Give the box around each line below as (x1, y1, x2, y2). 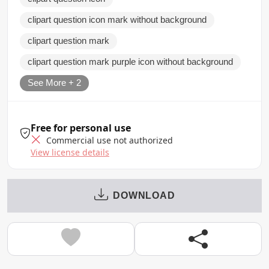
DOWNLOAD (113, 190, 175, 201)
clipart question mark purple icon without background (28, 56, 233, 67)
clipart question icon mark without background (28, 14, 207, 25)
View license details (31, 146, 109, 158)
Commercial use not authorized (44, 134, 173, 146)
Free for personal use (31, 121, 131, 134)
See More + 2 (28, 77, 81, 88)
